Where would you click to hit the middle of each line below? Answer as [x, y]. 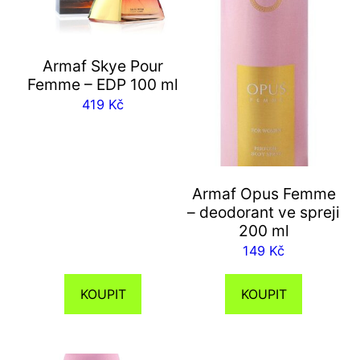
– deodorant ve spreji [264, 212]
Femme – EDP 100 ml [103, 85]
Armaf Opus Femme [264, 193]
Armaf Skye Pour [103, 66]
